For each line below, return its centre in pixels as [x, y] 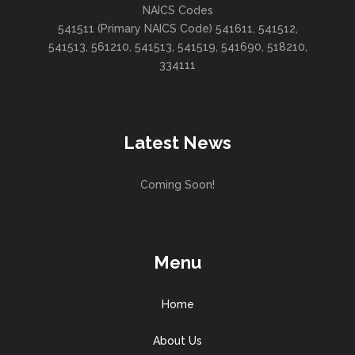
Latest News [177, 143]
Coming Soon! [177, 185]
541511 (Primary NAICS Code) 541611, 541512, [177, 29]
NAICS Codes [177, 11]
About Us [177, 341]
